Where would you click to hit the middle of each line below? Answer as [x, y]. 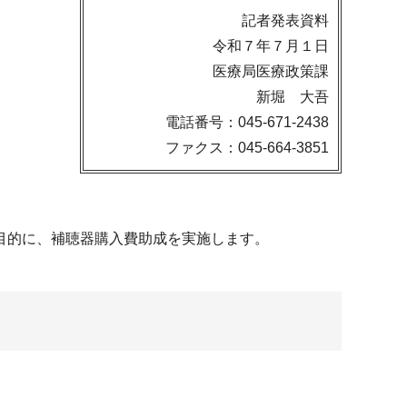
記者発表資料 [285, 20]
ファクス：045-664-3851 [247, 148]
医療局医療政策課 [271, 71]
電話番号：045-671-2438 [247, 122]
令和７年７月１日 [271, 46]
